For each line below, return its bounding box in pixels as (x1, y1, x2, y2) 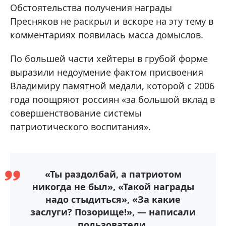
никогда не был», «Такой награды (32, 181, 194, 193)
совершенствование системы (10, 107, 142, 119)
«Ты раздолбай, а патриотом (44, 168, 182, 180)
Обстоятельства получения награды (10, 2, 172, 14)
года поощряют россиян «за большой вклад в (10, 93, 215, 105)
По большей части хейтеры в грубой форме (10, 52, 208, 65)
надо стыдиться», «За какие (45, 193, 181, 205)
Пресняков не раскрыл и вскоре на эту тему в (10, 15, 213, 27)
